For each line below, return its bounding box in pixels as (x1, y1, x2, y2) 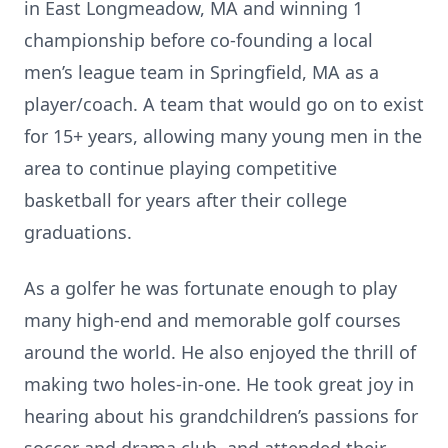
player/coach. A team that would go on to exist (24, 92, 424, 116)
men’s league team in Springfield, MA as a (24, 60, 379, 84)
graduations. (24, 220, 132, 244)
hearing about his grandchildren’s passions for (24, 404, 418, 428)
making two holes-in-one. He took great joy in (24, 372, 414, 396)
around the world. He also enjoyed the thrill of (24, 340, 416, 364)
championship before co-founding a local (24, 28, 373, 52)
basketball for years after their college (24, 188, 347, 212)
